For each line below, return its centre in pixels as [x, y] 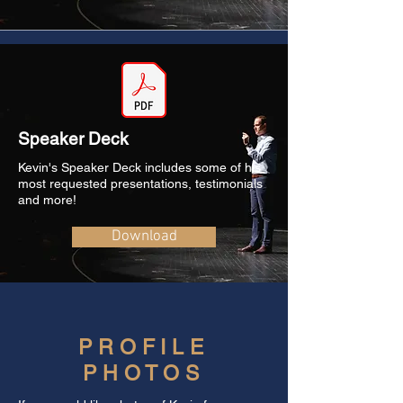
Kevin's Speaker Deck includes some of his [139, 167]
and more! [47, 200]
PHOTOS [144, 373]
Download [144, 237]
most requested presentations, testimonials [140, 184]
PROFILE [144, 347]
